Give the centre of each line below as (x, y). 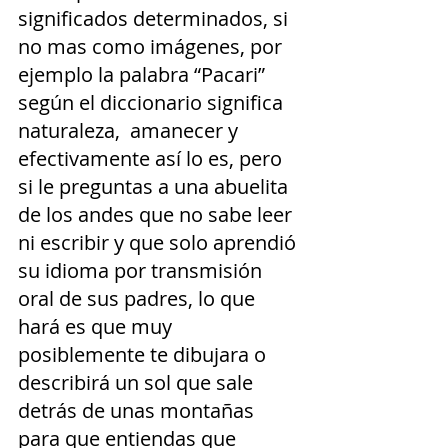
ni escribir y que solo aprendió (159, 242)
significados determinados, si (155, 18)
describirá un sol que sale (138, 382)
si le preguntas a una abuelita (155, 186)
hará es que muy (97, 326)
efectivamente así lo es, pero (152, 158)
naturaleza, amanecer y (130, 130)
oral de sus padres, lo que (139, 298)
